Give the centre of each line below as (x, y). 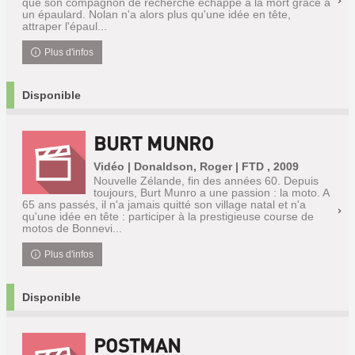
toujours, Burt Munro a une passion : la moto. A (211, 193)
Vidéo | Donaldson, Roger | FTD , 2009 (196, 166)
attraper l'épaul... (65, 26)
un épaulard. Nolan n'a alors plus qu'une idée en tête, (157, 14)
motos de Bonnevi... (72, 228)
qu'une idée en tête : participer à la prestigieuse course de (168, 216)
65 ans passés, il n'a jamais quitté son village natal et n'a (164, 204)
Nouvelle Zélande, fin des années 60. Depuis (206, 181)
